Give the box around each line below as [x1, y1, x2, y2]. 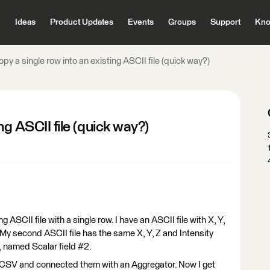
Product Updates [49, 18, 113, 27]
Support [210, 18, 240, 27]
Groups [168, 18, 196, 27]
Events [127, 18, 154, 27]
